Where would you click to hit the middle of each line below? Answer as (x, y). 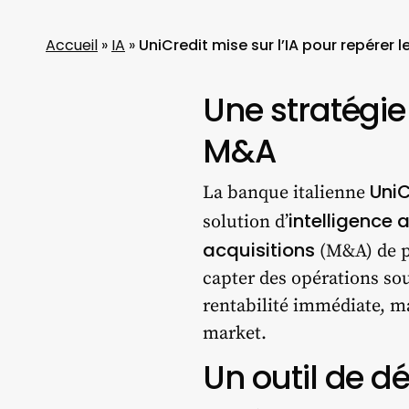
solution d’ (246, 223)
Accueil (72, 46)
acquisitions (259, 251)
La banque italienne (286, 194)
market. (235, 334)
